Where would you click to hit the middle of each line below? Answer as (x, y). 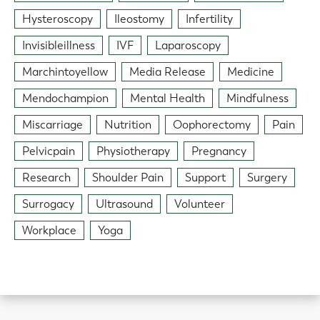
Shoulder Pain (128, 178)
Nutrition (128, 125)
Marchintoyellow (65, 72)
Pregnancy (219, 151)
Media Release (167, 72)
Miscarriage (52, 125)
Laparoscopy (188, 46)
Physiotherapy (133, 151)
